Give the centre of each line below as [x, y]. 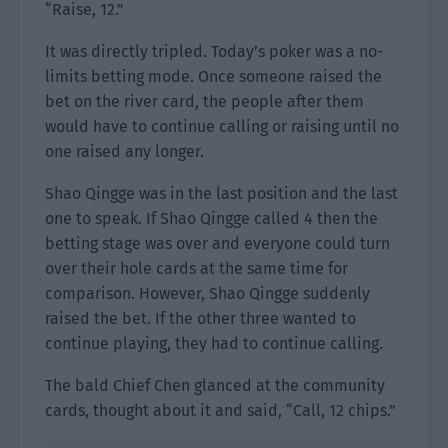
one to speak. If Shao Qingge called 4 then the [211, 218]
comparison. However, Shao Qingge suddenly [207, 293]
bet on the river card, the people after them [204, 101]
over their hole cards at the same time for [196, 268]
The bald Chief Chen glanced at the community [215, 385]
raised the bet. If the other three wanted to [200, 318]
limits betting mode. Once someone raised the [213, 76]
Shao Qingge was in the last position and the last [221, 193]
